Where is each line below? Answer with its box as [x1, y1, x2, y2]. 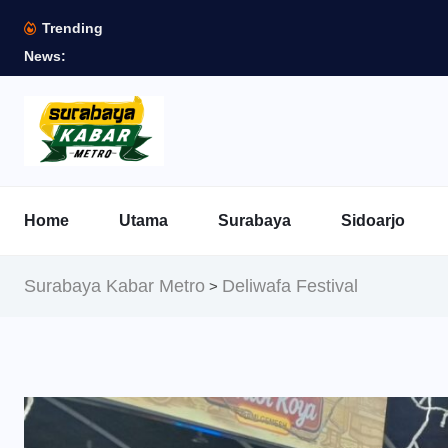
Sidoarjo [341, 212, 405, 229]
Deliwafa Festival [222, 276, 358, 296]
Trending [38, 20, 103, 36]
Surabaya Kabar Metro [24, 276, 205, 296]
